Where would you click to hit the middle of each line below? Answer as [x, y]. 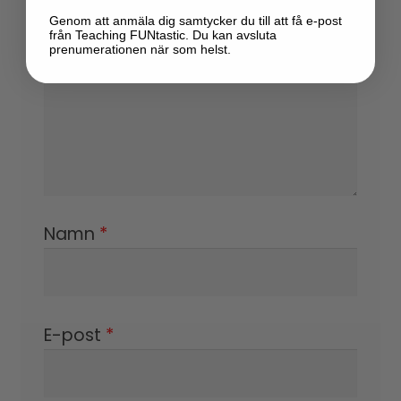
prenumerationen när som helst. [140, 50]
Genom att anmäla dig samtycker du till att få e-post [196, 21]
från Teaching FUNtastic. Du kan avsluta [163, 35]
